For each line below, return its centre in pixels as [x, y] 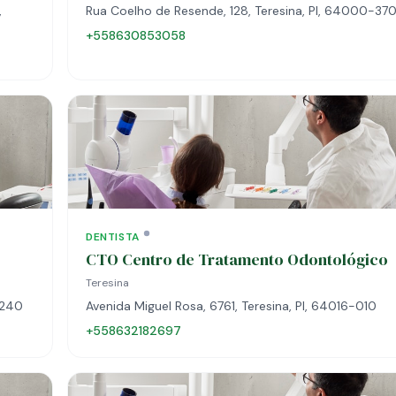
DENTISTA [113, 237]
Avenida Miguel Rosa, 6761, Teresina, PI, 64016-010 [231, 306]
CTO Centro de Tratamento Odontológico [237, 259]
